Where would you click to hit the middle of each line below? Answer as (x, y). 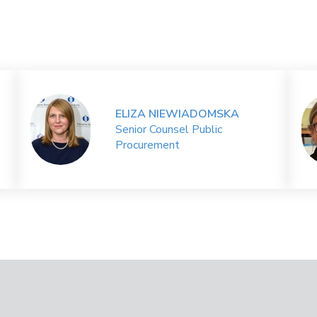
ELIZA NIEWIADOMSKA (177, 114)
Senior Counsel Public (168, 129)
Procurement (147, 145)
